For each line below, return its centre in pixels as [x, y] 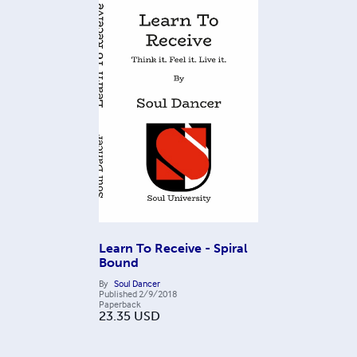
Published [118, 294]
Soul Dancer [137, 283]
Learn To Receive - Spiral [173, 248]
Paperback [120, 304]
